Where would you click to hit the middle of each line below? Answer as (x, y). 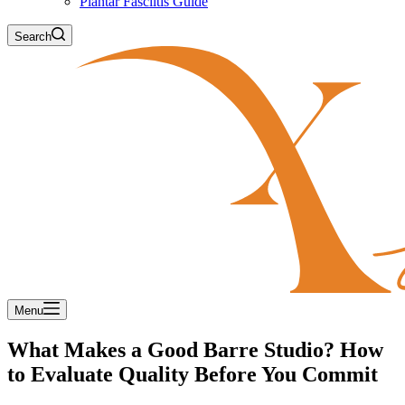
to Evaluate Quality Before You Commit (193, 374)
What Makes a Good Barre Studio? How (195, 349)
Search (33, 37)
